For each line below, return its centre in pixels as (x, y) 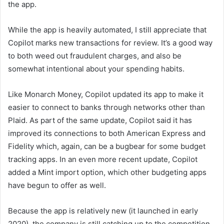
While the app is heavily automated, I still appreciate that (107, 30)
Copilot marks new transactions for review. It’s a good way (110, 43)
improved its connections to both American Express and (107, 133)
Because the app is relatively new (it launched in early (103, 211)
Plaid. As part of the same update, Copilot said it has (100, 120)
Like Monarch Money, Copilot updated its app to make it (106, 94)
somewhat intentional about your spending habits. (96, 69)
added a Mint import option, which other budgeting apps (107, 172)
